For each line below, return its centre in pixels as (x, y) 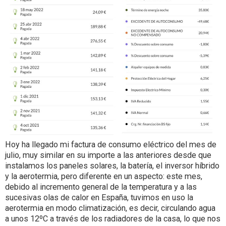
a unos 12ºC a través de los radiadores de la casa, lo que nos (113, 219)
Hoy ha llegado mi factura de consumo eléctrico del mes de (111, 145)
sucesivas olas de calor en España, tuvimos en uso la (99, 198)
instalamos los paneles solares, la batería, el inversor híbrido (112, 166)
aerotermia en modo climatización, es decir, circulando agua (110, 208)
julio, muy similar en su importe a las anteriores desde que (108, 155)
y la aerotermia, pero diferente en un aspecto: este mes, (104, 177)
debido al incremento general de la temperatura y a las (101, 187)
